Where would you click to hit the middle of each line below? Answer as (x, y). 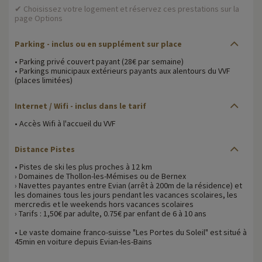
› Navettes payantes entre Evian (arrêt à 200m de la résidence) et (128, 185)
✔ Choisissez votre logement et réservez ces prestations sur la (127, 8)
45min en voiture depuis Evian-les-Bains (83, 241)
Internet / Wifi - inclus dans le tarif (80, 106)
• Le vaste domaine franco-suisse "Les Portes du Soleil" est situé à (131, 232)
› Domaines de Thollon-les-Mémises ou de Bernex (100, 176)
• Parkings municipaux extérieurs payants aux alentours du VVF (123, 70)
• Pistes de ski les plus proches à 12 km (83, 166)
